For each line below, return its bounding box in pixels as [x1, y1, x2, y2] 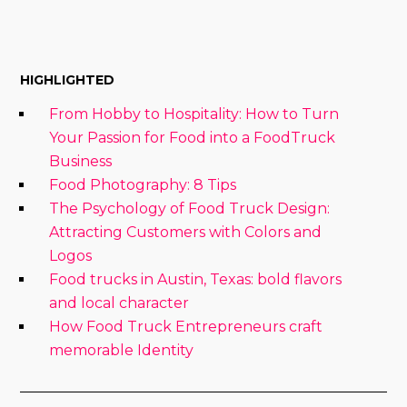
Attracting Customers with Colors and [49, 223, 323, 241]
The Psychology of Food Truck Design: [49, 199, 331, 217]
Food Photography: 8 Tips [49, 175, 237, 194]
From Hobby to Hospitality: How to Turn [49, 104, 340, 123]
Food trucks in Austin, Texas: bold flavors [49, 270, 342, 288]
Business [49, 152, 113, 170]
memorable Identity [49, 341, 194, 359]
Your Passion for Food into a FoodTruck [49, 128, 336, 146]
